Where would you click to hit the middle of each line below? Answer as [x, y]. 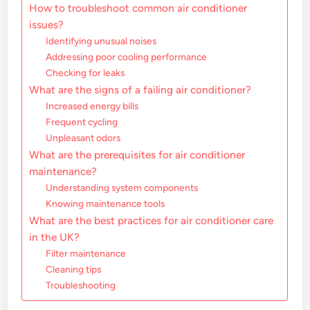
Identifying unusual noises [101, 41]
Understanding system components [122, 188]
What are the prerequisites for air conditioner [137, 155]
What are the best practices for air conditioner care [152, 221]
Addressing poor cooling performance [127, 57]
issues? [47, 25]
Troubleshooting [81, 285]
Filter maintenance [86, 254]
